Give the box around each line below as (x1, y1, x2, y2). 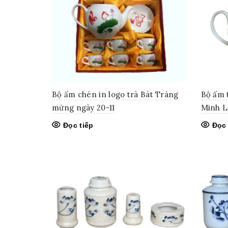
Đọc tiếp (63, 121, 94, 129)
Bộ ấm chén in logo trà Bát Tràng (52, 89, 179, 99)
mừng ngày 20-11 (52, 102, 115, 112)
